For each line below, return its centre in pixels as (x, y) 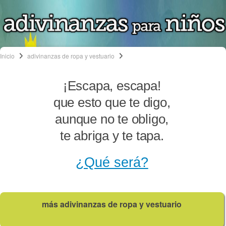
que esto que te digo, (112, 102)
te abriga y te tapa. (112, 135)
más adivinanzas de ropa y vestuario (112, 204)
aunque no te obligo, (112, 119)
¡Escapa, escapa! (112, 86)
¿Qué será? (112, 162)
